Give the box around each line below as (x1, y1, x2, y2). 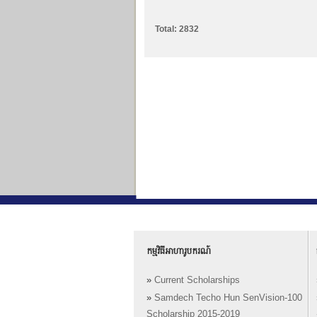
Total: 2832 (155, 24, 199, 34)
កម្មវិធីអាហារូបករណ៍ (146, 246, 211, 256)
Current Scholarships (154, 275, 240, 286)
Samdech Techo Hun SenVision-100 (154, 293, 302, 304)
